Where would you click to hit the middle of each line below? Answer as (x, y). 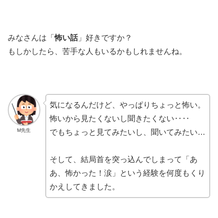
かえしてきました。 (84, 186)
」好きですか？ (105, 38)
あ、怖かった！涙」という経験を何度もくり (127, 173)
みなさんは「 (31, 38)
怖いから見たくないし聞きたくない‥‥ (119, 118)
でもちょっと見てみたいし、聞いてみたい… (127, 132)
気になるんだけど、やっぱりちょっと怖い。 (127, 105)
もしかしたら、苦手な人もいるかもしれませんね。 (97, 52)
